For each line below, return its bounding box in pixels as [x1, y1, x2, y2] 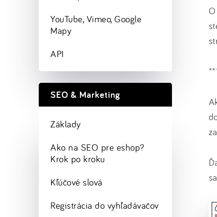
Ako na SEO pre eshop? [50, 141, 145, 153]
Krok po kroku [50, 153, 105, 165]
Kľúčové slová [50, 176, 103, 188]
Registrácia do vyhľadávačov [50, 200, 159, 211]
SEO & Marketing [50, 89, 121, 101]
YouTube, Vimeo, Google [50, 13, 142, 25]
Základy [50, 118, 81, 130]
